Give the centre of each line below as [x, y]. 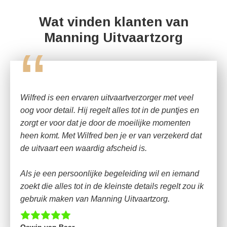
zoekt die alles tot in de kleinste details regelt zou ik [112, 186]
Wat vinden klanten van [113, 22]
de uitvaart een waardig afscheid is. [84, 148]
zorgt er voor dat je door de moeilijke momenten [105, 123]
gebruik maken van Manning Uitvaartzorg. [95, 199]
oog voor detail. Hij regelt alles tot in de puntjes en [110, 110]
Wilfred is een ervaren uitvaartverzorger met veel [107, 98]
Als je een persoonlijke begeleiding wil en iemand [110, 174]
